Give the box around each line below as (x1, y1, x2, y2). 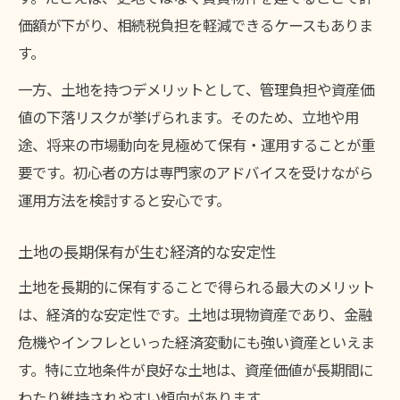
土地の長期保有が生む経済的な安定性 (18, 240, 276, 264)
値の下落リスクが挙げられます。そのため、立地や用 (18, 105, 359, 128)
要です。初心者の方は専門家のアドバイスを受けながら (18, 161, 373, 183)
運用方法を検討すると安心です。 (18, 188, 230, 211)
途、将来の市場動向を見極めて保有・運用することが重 (18, 133, 375, 155)
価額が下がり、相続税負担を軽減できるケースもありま (18, 13, 373, 36)
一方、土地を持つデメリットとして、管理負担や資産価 (18, 78, 374, 100)
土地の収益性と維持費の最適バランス (87, 26, 329, 48)
